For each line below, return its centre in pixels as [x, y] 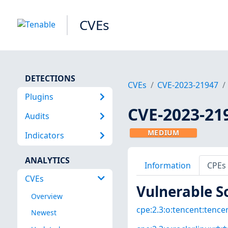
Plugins [39, 96]
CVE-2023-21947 [188, 85]
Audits [37, 116]
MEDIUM [163, 133]
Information [167, 165]
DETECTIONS [50, 78]
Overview [47, 196]
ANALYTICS [47, 160]
